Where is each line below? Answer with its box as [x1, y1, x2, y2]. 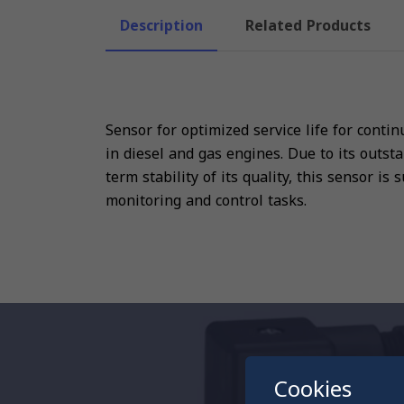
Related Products [245, 11, 371, 40]
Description [120, 11, 203, 40]
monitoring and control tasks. [106, 186, 307, 215]
